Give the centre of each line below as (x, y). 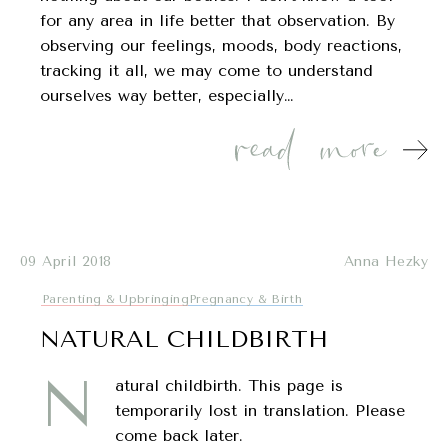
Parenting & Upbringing (115, 298)
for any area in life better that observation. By (217, 20)
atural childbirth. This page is (229, 385)
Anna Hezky (385, 261)
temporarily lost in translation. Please (260, 410)
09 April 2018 (66, 261)
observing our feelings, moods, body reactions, (221, 45)
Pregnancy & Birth (245, 298)
